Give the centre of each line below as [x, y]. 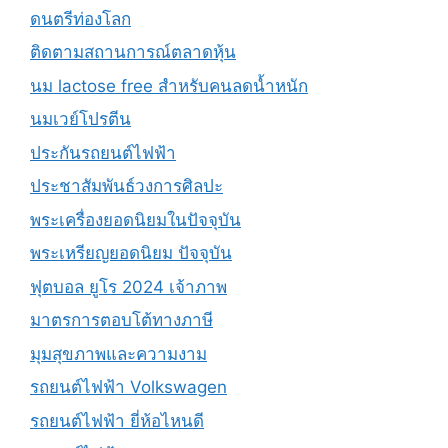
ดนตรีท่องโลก [80, 18]
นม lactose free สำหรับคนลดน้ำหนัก [169, 85]
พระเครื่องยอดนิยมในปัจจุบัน [135, 219]
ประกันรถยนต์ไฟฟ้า [103, 152]
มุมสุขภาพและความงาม [118, 353]
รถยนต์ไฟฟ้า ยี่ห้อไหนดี [117, 420]
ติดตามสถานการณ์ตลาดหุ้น [133, 52]
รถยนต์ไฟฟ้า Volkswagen [128, 387]
